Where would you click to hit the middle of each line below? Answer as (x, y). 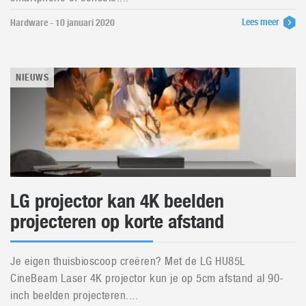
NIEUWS (32, 77)
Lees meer (262, 22)
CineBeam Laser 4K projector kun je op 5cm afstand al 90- (147, 278)
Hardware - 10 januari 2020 (62, 23)
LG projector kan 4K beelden (117, 201)
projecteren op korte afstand (117, 221)
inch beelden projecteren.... (74, 295)
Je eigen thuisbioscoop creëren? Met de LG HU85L (128, 261)
